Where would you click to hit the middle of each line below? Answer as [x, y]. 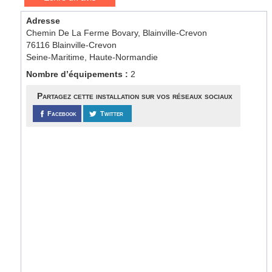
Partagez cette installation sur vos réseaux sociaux [134, 96]
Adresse [43, 21]
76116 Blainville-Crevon [72, 45]
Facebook [62, 114]
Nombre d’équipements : [79, 74]
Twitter [112, 114]
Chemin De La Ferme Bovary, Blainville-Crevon [117, 33]
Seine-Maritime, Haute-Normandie [92, 57]
